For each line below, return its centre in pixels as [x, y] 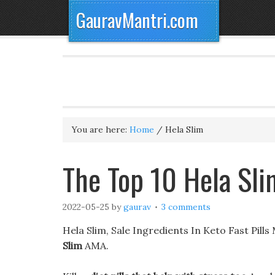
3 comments [186, 207]
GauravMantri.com [137, 20]
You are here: [101, 130]
